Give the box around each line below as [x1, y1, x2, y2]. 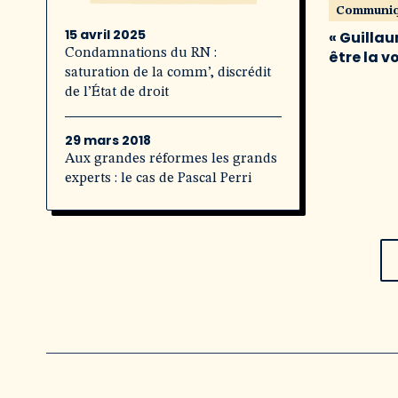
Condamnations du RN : [65, 46, 217, 60]
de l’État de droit [65, 85, 169, 99]
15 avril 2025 [65, 26, 146, 44]
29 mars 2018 [65, 131, 151, 149]
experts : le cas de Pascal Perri [65, 171, 251, 186]
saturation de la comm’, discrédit [65, 66, 271, 80]
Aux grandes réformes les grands [65, 152, 277, 166]
